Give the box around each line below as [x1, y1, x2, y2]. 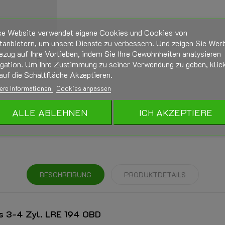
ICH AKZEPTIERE [139, 106, 212, 119]
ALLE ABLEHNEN [12, 106, 87, 119]
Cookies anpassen [56, 84, 111, 92]
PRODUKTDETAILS [124, 170, 186, 180]
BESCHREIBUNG [39, 170, 91, 180]
